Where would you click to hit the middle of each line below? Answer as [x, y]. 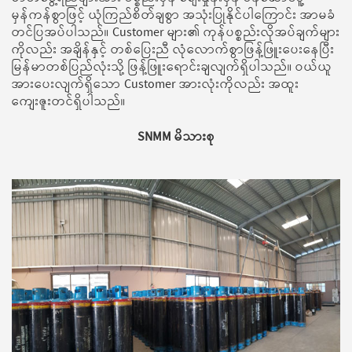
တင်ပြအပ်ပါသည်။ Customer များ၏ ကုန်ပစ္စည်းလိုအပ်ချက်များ [176, 33]
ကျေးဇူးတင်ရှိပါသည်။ [69, 103]
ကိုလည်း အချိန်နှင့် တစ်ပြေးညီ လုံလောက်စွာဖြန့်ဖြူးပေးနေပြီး [173, 51]
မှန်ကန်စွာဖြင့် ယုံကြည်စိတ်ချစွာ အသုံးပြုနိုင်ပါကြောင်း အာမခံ [174, 16]
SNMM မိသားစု [176, 138]
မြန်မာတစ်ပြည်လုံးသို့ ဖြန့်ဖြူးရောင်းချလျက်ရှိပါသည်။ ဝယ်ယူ [172, 68]
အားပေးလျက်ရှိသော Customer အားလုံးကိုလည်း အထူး [156, 85]
